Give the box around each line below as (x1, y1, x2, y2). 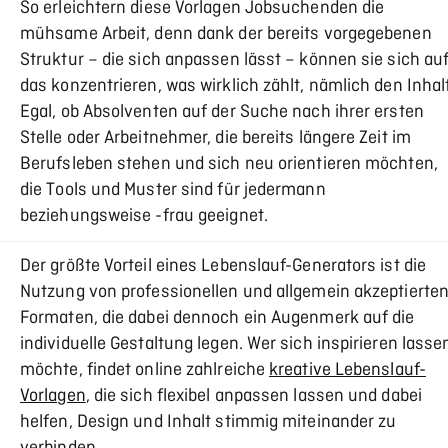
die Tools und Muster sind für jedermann (20, 179, 326, 202)
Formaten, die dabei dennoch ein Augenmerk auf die (20, 307, 415, 330)
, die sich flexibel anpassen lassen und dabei (85, 385, 422, 408)
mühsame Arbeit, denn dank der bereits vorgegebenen (20, 23, 432, 46)
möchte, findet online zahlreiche (20, 359, 270, 382)
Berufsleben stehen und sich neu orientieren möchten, (20, 153, 438, 176)
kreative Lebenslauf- (269, 359, 426, 382)
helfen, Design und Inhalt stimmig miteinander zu (20, 411, 397, 434)
